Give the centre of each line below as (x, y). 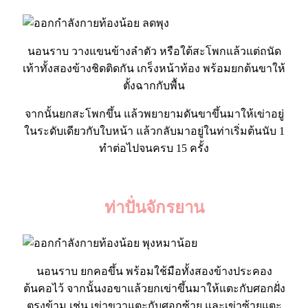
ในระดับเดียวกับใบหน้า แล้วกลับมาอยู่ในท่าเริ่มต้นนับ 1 (154, 131)
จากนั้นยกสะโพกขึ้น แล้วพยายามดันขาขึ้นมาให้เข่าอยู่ (154, 114)
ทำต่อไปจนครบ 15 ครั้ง (154, 148)
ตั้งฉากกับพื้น (154, 86)
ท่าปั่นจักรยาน (154, 208)
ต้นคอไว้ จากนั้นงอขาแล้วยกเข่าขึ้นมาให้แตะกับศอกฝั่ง (154, 289)
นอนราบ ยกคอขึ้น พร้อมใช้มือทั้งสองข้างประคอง (154, 272)
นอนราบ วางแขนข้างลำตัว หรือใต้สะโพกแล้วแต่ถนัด (154, 52)
